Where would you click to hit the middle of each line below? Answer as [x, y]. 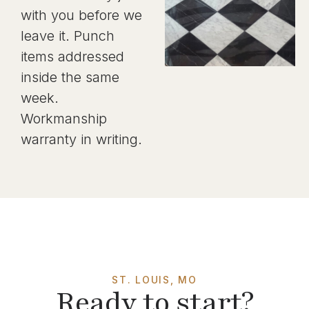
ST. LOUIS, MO [154, 280]
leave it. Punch [68, 36]
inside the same [70, 77]
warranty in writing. [81, 139]
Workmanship [64, 119]
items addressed [72, 57]
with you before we [81, 15]
